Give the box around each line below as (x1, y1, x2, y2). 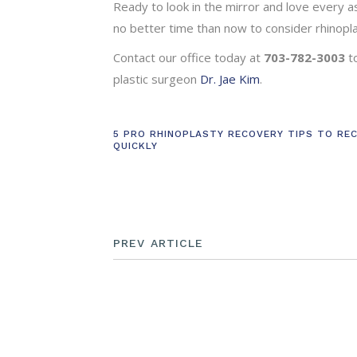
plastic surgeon (113, 70, 200, 87)
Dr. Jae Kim (200, 70, 260, 87)
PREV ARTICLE (113, 236, 204, 249)
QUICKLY (113, 139, 158, 151)
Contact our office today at (113, 49, 264, 65)
